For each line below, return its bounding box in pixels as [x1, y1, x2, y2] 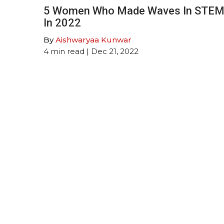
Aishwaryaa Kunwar [55, 34, 131, 44]
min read [50, 46, 84, 56]
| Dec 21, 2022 [84, 46, 138, 56]
